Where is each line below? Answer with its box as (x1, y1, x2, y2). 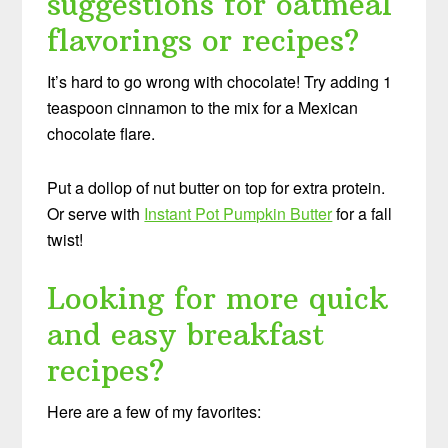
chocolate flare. (47, 121, 156, 145)
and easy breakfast (47, 315, 325, 353)
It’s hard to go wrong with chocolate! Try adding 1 (47, 69, 393, 93)
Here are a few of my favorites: (47, 399, 262, 423)
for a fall (332, 201, 393, 225)
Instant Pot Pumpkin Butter (144, 201, 333, 225)
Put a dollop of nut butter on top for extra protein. (47, 175, 386, 199)
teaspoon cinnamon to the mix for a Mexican (47, 95, 359, 119)
